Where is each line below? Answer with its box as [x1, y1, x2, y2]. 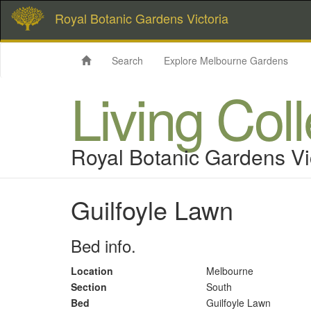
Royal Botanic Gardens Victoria [55, 9, 228, 27]
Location [71, 264, 113, 278]
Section [71, 280, 107, 294]
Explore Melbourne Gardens [164, 53, 288, 67]
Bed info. [71, 233, 136, 258]
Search [112, 53, 143, 67]
